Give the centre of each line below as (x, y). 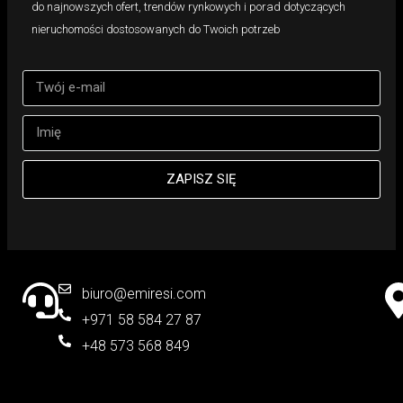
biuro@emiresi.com (143, 294)
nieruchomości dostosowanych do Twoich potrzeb (157, 29)
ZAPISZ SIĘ (201, 179)
